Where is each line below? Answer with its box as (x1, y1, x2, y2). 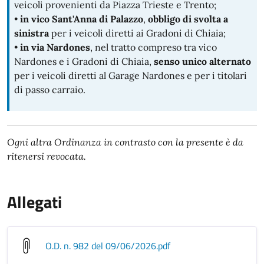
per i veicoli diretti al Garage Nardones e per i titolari (14, 70, 247, 82)
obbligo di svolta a (148, 13, 228, 25)
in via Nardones (18, 41, 90, 54)
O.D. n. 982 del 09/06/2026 (45, 239, 156, 253)
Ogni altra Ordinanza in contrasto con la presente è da (7, 136, 243, 148)
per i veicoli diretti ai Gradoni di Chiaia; (49, 27, 226, 39)
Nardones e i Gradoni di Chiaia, (14, 55, 154, 68)
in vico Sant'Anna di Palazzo (20, 13, 143, 25)
